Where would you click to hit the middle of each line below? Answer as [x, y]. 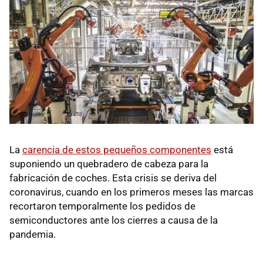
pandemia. [33, 234]
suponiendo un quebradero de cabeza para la [109, 163]
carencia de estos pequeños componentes [117, 149]
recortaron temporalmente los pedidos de [102, 206]
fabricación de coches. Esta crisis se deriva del [113, 178]
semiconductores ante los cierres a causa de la [114, 220]
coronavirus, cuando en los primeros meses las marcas [131, 192]
